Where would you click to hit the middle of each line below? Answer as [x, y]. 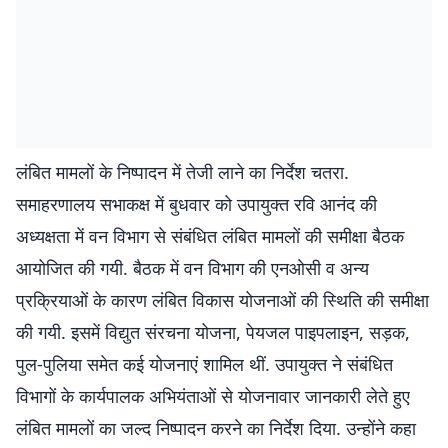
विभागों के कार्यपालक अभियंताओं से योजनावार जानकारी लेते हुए [213, 396]
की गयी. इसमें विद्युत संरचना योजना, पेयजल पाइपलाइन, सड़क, [213, 332]
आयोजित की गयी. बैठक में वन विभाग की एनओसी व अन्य [192, 268]
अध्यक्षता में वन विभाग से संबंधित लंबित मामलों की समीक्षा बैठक [210, 236]
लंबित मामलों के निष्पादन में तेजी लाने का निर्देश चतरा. [182, 172]
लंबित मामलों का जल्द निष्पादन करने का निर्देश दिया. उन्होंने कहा [216, 428]
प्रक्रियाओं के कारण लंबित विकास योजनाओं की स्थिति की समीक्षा [222, 300]
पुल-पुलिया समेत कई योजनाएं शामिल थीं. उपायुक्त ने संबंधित [204, 364]
